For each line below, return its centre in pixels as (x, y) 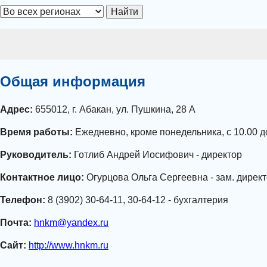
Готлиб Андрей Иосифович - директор (157, 155)
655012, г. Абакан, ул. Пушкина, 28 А (114, 110)
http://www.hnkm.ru (69, 246)
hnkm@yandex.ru (71, 223)
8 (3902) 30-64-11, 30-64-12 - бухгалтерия (137, 200)
